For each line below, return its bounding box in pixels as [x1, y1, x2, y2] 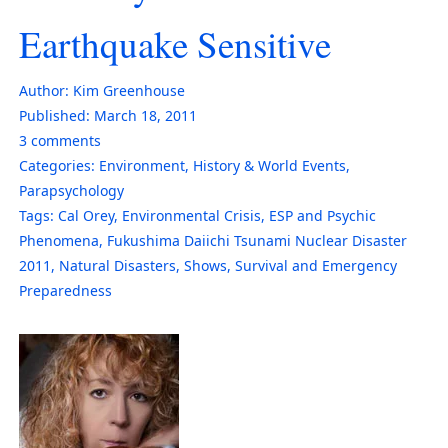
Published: [19, 105, 90, 125]
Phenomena [19, 230, 99, 250]
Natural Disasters [59, 255, 176, 275]
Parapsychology [19, 180, 124, 200]
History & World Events [193, 155, 346, 175]
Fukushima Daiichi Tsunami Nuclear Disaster [107, 230, 407, 250]
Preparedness [19, 280, 112, 300]
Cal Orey [58, 205, 114, 225]
